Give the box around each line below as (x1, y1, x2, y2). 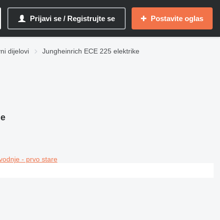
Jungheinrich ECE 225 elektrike (42, 47, 139, 55)
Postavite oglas (151, 14, 203, 23)
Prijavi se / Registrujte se (30, 14, 115, 23)
